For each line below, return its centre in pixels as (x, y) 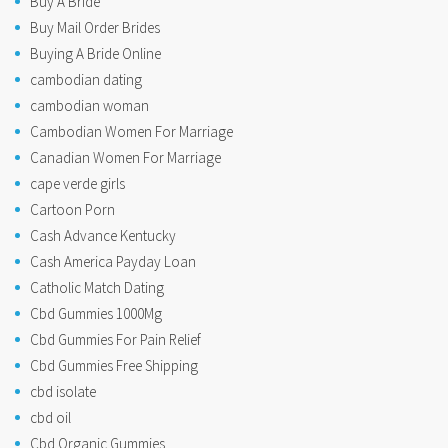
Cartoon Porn (72, 210)
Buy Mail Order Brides (95, 28)
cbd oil (50, 418)
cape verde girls (77, 184)
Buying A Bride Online (95, 54)
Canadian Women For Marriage (125, 158)
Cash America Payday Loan (113, 262)
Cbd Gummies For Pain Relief (115, 340)
